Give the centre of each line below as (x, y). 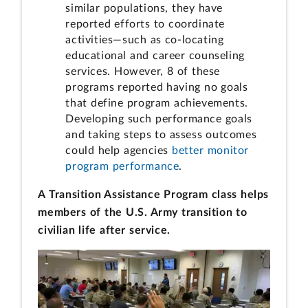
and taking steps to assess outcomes (161, 134)
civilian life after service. (106, 230)
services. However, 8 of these (143, 71)
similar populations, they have (144, 8)
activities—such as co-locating (145, 40)
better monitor (210, 150)
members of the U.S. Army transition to (143, 212)
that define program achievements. (157, 103)
